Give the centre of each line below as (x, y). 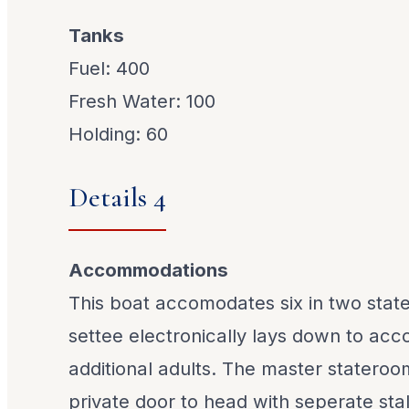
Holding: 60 (119, 134)
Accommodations (149, 270)
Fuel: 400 (110, 68)
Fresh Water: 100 (142, 101)
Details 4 (118, 197)
